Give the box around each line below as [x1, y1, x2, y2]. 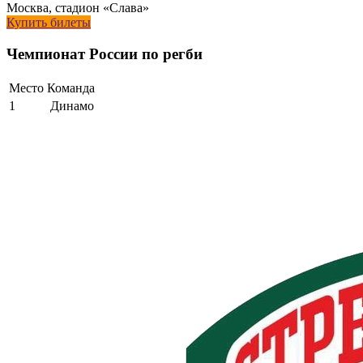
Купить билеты [6, 15, 91, 30]
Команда [47, 80, 95, 95]
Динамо [50, 98, 94, 113]
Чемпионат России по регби [6, 45, 203, 62]
